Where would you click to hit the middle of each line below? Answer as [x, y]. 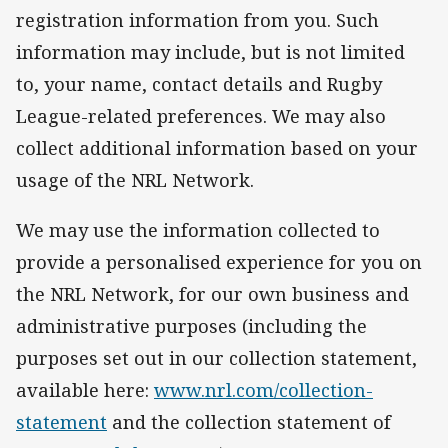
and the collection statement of [249, 421]
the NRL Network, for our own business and [212, 293]
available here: [85, 389]
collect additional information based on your [217, 147]
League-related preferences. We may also [201, 115]
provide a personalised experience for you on [219, 261]
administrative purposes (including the [191, 325]
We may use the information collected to [198, 229]
